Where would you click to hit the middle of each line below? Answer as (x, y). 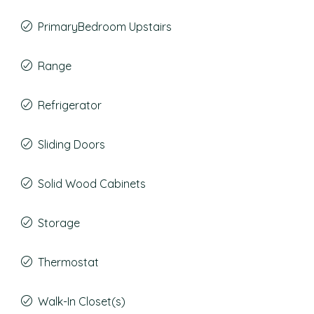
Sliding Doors (71, 144)
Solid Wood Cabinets (92, 184)
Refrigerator (70, 105)
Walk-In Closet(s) (82, 301)
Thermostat (68, 262)
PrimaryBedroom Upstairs (105, 27)
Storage (59, 223)
